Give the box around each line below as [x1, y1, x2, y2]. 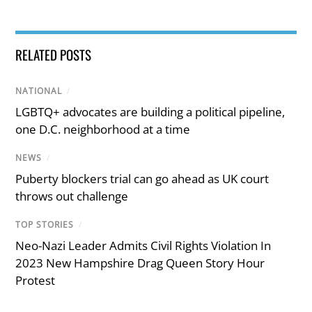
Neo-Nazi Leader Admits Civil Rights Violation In [15, 237, 272, 254]
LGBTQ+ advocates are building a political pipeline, [15, 103, 286, 120]
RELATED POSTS [15, 44, 92, 64]
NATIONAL [15, 84, 63, 97]
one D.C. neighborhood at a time [15, 120, 191, 137]
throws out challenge [15, 188, 129, 205]
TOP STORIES [15, 219, 75, 231]
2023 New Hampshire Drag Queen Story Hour [15, 255, 265, 272]
